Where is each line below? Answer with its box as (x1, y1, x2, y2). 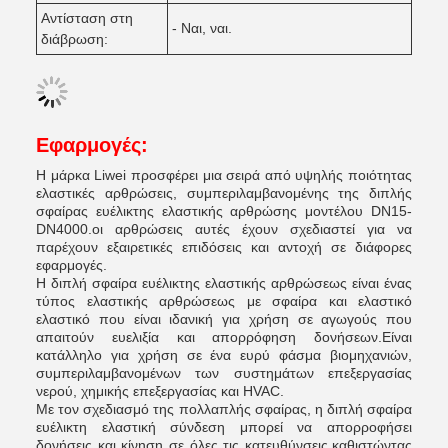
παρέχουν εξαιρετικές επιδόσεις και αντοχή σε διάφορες (36, 239, 412, 255)
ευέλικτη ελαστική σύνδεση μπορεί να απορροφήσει (36, 419, 412, 435)
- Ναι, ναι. (172, 20, 232, 36)
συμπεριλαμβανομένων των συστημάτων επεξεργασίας (36, 365, 412, 381)
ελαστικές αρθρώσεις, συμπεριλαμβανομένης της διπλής (36, 185, 412, 201)
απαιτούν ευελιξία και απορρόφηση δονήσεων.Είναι (36, 329, 412, 345)
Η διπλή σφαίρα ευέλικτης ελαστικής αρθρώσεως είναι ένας (36, 275, 412, 291)
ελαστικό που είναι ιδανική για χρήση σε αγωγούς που (36, 311, 412, 327)
